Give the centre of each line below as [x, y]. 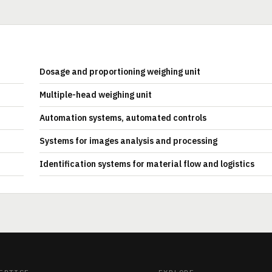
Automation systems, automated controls [123, 118]
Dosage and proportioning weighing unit [120, 72]
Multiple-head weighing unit [96, 95]
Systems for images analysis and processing [128, 141]
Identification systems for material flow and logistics [147, 164]
